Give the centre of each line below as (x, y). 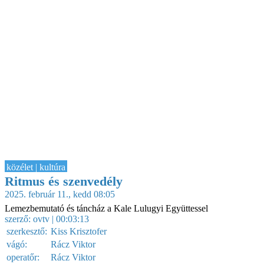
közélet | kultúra (36, 167)
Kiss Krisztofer (79, 231)
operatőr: (23, 257)
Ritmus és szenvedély (64, 181)
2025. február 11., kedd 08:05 (60, 194)
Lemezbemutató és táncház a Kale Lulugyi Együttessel (106, 208)
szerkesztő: (27, 231)
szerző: (19, 219)
